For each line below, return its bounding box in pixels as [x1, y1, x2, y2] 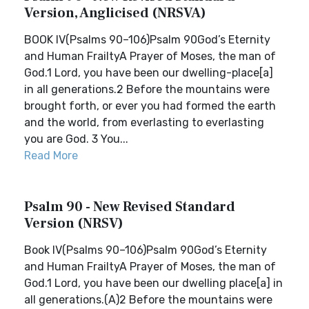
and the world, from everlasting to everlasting [24, 116, 264, 129]
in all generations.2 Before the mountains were [24, 83, 270, 96]
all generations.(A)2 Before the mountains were [24, 293, 272, 306]
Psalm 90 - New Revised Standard [24, 198, 235, 216]
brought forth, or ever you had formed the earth [24, 99, 276, 112]
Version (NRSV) [24, 215, 123, 232]
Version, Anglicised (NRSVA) [24, 4, 206, 22]
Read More [24, 149, 78, 162]
